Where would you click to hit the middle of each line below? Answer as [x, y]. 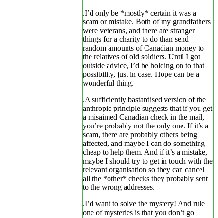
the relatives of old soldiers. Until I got [141, 57]
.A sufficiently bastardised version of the [144, 100]
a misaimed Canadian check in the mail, [144, 117]
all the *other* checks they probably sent [145, 179]
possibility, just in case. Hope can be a [141, 74]
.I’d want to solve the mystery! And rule [144, 204]
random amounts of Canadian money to [143, 48]
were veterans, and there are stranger [139, 31]
